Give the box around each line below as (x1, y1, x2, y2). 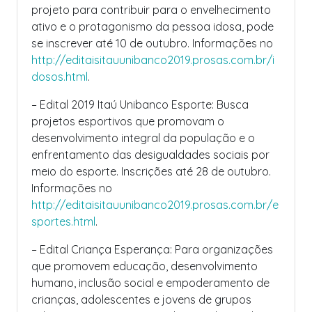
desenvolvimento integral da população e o (31, 131, 255, 145)
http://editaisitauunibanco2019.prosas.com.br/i (31, 53, 274, 67)
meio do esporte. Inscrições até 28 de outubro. (31, 164, 271, 178)
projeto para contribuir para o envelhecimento (31, 3, 271, 17)
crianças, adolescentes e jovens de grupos (31, 292, 251, 306)
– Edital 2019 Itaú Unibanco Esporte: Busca (31, 97, 249, 111)
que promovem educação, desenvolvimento (31, 259, 258, 273)
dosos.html (31, 70, 88, 84)
